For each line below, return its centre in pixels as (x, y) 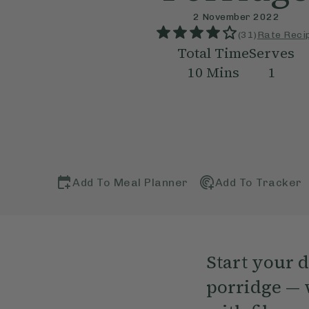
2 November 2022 (236, 17)
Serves (272, 53)
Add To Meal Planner (130, 182)
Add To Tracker (258, 182)
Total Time (213, 53)
